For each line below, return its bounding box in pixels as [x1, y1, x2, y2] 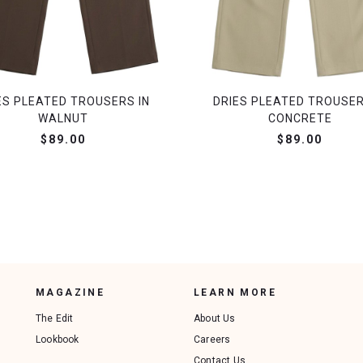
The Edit [36, 313, 74, 325]
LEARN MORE [194, 287, 276, 299]
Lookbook [36, 334, 79, 346]
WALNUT [37, 112, 88, 126]
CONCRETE [267, 112, 332, 126]
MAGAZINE [36, 287, 105, 299]
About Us [194, 313, 236, 325]
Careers [194, 334, 231, 346]
